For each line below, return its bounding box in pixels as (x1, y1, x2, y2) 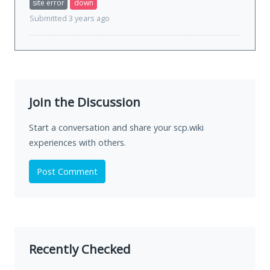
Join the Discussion (29, 93, 140, 111)
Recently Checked (29, 240, 131, 258)
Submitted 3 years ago (30, 13, 110, 24)
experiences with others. (29, 137, 126, 149)
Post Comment (37, 166, 98, 178)
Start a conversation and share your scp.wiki (29, 122, 204, 134)
